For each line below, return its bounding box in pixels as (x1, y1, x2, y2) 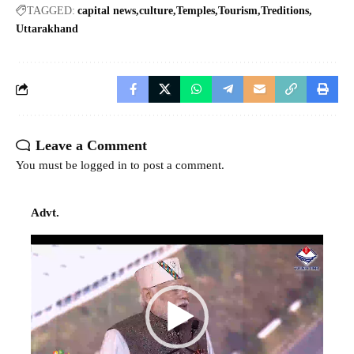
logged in (81, 158, 127, 171)
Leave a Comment (36, 137, 147, 153)
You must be (16, 158, 81, 171)
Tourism (218, 4, 258, 17)
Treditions (261, 4, 309, 17)
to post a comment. (127, 158, 224, 171)
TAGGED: (27, 4, 75, 17)
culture (139, 4, 173, 17)
